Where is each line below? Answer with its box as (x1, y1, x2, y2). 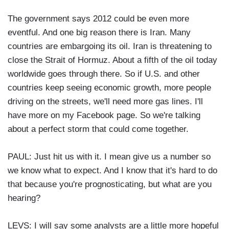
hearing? (8, 193, 40, 203)
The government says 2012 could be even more (8, 14, 189, 24)
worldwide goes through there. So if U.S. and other (8, 69, 200, 79)
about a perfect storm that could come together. (8, 124, 189, 134)
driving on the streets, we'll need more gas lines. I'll (8, 97, 203, 107)
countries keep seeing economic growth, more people (8, 83, 211, 93)
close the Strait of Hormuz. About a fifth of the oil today (8, 55, 217, 65)
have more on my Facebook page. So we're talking (8, 110, 200, 121)
